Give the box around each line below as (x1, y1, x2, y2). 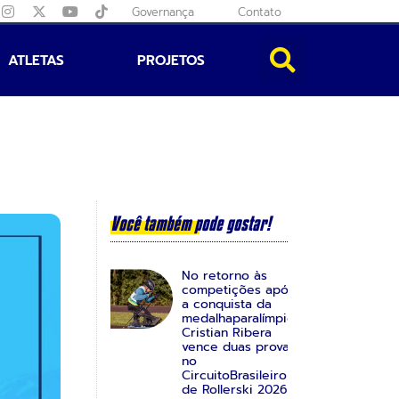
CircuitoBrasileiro (181, 365, 287, 385)
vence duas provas (181, 337, 296, 356)
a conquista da (181, 294, 272, 313)
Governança (132, 4, 195, 20)
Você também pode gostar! (110, 211, 271, 234)
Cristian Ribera (181, 322, 272, 342)
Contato (237, 4, 281, 20)
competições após (181, 280, 295, 299)
